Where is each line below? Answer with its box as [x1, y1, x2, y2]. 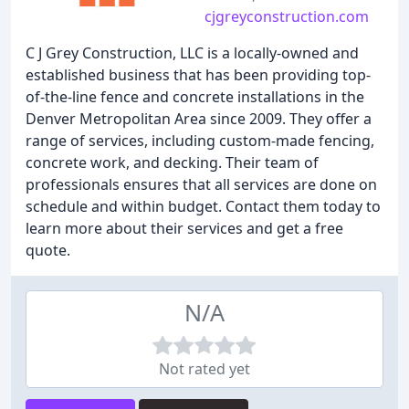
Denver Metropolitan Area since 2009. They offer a [26, 109, 372, 129]
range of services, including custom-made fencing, [26, 131, 374, 151]
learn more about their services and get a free [26, 218, 343, 238]
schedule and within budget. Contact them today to [26, 196, 381, 216]
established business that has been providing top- [26, 65, 371, 85]
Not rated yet [159, 359, 250, 379]
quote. [26, 240, 70, 260]
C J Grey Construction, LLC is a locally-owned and [26, 43, 359, 63]
